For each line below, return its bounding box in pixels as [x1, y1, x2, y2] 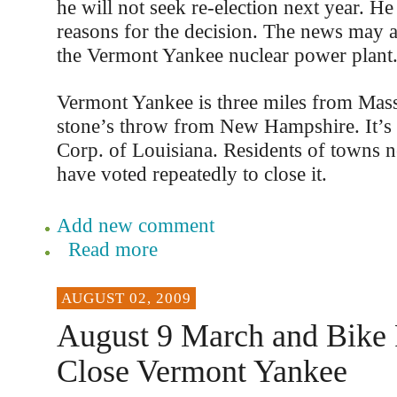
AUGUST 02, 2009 [60, 290, 191, 307]
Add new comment [56, 214, 214, 237]
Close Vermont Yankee [56, 354, 347, 389]
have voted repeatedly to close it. [56, 162, 327, 185]
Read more [67, 237, 158, 261]
